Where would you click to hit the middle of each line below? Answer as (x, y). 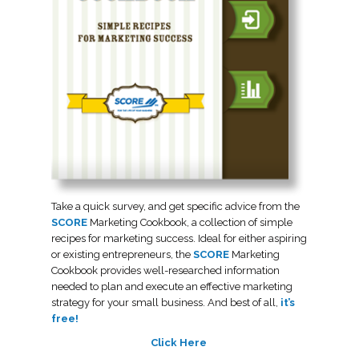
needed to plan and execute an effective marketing (172, 286)
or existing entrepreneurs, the (122, 254)
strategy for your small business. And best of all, (165, 302)
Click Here (179, 342)
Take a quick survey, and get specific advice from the (175, 206)
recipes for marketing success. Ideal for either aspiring (179, 238)
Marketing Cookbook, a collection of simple (190, 222)
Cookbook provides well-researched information (165, 270)
